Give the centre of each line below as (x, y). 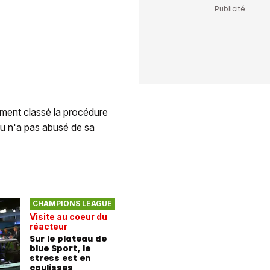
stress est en (60, 258)
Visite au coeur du (68, 216)
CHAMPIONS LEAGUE (72, 204)
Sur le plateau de (68, 238)
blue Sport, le (60, 248)
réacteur (49, 226)
